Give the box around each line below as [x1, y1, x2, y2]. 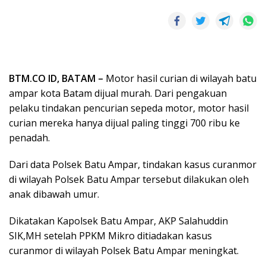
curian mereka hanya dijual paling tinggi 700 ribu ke [9, 116, 240, 129]
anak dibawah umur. [9, 187, 99, 201]
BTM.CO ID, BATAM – [9, 71, 103, 85]
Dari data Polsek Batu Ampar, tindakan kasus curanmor [9, 157, 256, 171]
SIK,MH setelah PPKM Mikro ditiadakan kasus [9, 229, 212, 242]
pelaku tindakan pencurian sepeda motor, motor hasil [9, 101, 249, 115]
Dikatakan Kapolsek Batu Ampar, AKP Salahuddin [9, 214, 228, 227]
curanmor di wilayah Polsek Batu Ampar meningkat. [9, 243, 239, 257]
